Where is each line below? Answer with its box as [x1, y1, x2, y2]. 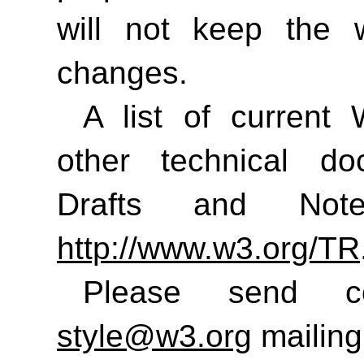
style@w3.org [57, 318, 252, 353]
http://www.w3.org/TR [57, 230, 360, 266]
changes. [57, 54, 188, 90]
